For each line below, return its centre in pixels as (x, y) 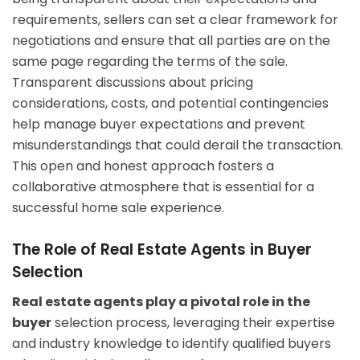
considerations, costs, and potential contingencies (170, 104)
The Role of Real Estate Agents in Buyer (162, 250)
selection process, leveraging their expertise (193, 322)
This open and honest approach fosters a (143, 166)
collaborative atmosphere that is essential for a (163, 187)
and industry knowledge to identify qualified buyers (172, 343)
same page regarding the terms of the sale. (150, 62)
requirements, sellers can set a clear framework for (175, 20)
